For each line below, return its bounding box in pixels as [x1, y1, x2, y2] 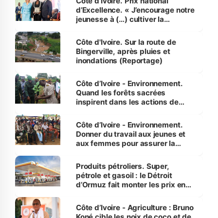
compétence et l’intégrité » [75, 24, 171, 34]
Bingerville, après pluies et [75, 47, 170, 56]
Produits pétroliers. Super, [75, 162, 169, 171]
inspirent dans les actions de [75, 97, 179, 107]
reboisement [75, 107, 121, 116]
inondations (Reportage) [75, 56, 163, 66]
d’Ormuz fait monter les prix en [75, 180, 186, 190]
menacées [75, 157, 113, 167]
